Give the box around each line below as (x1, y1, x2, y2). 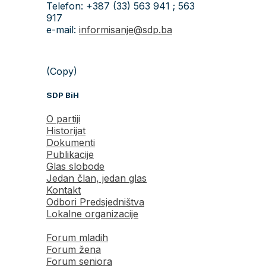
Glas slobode (46, 160, 104, 172)
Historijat (46, 124, 85, 137)
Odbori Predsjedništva (46, 195, 144, 208)
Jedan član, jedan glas (46, 172, 147, 184)
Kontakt (46, 183, 81, 196)
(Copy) (46, 65, 77, 77)
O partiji (46, 112, 80, 125)
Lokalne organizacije (46, 207, 138, 220)
